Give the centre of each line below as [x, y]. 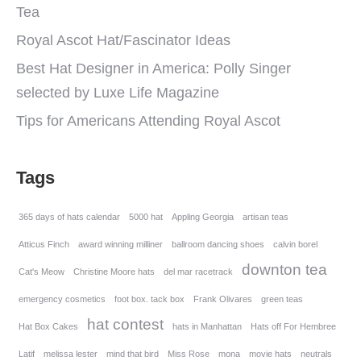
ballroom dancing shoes [218, 244]
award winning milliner [120, 244]
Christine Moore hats [114, 272]
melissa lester [71, 354]
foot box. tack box [149, 299]
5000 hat [146, 217]
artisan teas [266, 217]
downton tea [284, 270]
